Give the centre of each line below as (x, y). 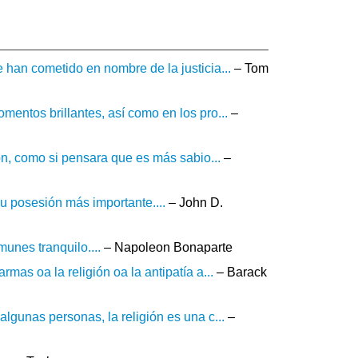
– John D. (194, 202)
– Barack (240, 272)
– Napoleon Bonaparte (167, 247)
